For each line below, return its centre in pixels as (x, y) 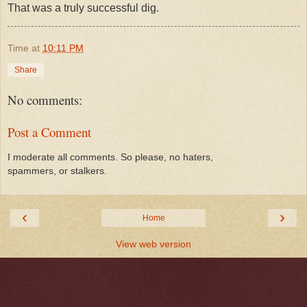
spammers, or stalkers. (57, 171)
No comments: (45, 100)
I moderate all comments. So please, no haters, (110, 157)
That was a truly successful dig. (83, 8)
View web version (153, 244)
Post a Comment (49, 132)
